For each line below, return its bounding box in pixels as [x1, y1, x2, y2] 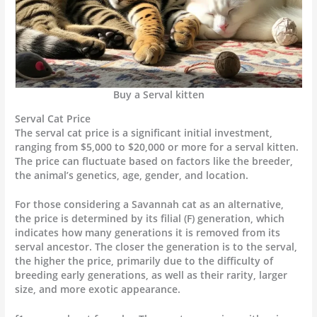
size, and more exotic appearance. [15, 282, 187, 296]
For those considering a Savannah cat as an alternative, [15, 197, 284, 212]
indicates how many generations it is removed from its [15, 226, 281, 240]
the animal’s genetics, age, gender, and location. [15, 168, 255, 182]
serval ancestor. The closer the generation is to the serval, [15, 240, 298, 254]
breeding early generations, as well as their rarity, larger [15, 268, 288, 282]
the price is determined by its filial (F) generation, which [15, 212, 285, 226]
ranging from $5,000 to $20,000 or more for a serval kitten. [15, 139, 299, 154]
